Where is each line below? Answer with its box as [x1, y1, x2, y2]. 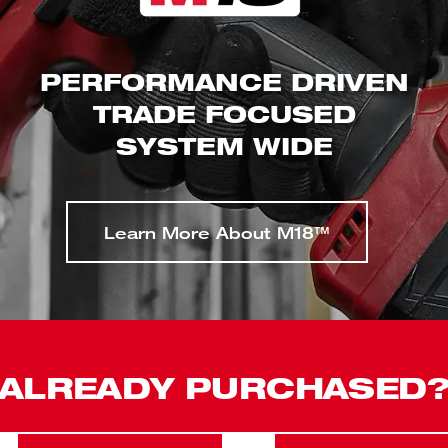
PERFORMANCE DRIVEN [39, 65, 409, 96]
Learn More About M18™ [103, 221, 330, 242]
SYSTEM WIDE [115, 129, 333, 160]
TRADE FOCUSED [92, 97, 356, 128]
